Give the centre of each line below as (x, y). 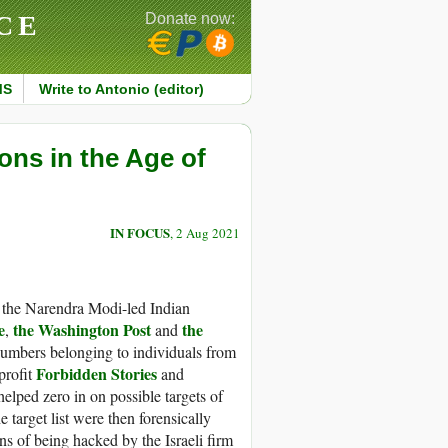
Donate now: (190, 18)
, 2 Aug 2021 (205, 233)
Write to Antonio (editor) (121, 89)
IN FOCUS (140, 233)
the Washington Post (82, 330)
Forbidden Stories (96, 374)
